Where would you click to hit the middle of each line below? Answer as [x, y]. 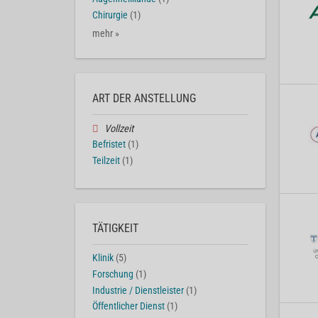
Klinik [103, 258]
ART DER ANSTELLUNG [144, 98]
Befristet [109, 145]
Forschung [113, 274]
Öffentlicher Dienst [128, 307]
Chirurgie [110, 15]
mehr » [106, 33]
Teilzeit [106, 161]
